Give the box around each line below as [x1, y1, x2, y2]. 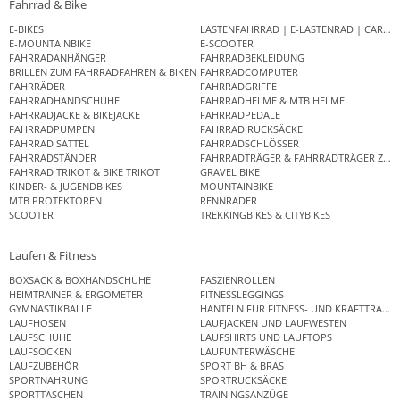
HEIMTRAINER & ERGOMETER [9, 287, 143, 301]
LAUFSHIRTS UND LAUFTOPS [200, 329, 332, 344]
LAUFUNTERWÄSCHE [200, 344, 295, 358]
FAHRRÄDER [9, 79, 65, 94]
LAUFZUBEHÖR [9, 358, 79, 372]
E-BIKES [9, 22, 44, 37]
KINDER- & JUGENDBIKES [9, 179, 122, 194]
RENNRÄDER [200, 194, 257, 208]
